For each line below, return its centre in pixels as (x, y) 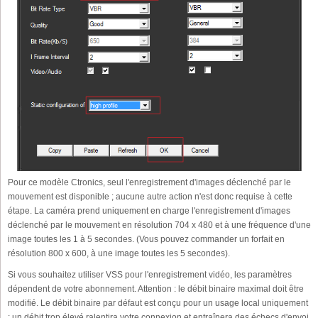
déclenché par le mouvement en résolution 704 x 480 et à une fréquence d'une (159, 225)
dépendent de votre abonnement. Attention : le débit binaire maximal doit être (156, 289)
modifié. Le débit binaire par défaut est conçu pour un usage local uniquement (158, 303)
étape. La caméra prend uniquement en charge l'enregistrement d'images (149, 211)
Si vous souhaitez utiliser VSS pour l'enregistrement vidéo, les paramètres (150, 275)
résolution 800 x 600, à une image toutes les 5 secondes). (119, 254)
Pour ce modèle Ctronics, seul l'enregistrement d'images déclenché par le (149, 183)
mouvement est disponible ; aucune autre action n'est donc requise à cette (150, 197)
